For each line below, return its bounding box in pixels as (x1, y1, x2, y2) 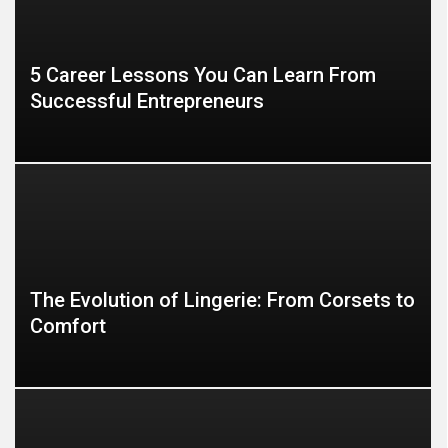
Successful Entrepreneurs (30, 89, 264, 113)
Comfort (30, 314, 106, 338)
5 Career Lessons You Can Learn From (30, 63, 376, 87)
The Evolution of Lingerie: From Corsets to (30, 288, 415, 312)
